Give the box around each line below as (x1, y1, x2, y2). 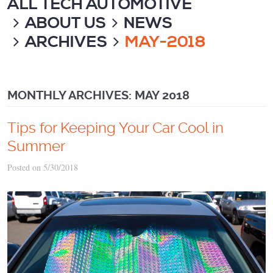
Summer (7, 138, 65, 155)
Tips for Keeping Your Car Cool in (7, 119, 224, 136)
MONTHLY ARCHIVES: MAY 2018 (7, 88, 190, 102)
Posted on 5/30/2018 (7, 161, 78, 173)
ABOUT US (25, 13, 106, 34)
